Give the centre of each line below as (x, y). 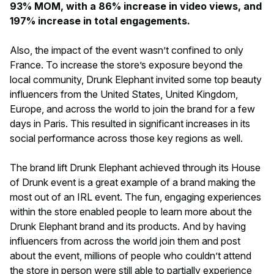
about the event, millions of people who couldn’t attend (131, 256)
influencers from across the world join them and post (125, 241)
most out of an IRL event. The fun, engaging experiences (135, 197)
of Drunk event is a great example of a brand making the (133, 183)
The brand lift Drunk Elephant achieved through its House (135, 168)
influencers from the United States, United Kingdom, (124, 94)
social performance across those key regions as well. (126, 139)
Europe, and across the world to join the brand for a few (132, 109)
